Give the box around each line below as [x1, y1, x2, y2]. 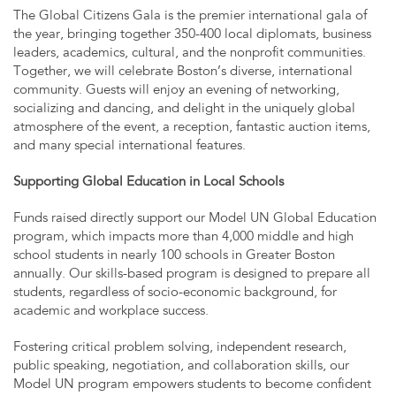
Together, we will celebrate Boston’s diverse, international [13, 65, 353, 80]
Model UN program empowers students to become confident [13, 378, 371, 392]
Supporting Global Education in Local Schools [13, 176, 284, 190]
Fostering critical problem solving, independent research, [13, 341, 346, 355]
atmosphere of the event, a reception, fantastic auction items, [13, 121, 370, 135]
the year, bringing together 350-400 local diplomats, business [13, 28, 371, 42]
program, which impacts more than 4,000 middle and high [13, 231, 354, 245]
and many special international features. [13, 140, 246, 154]
